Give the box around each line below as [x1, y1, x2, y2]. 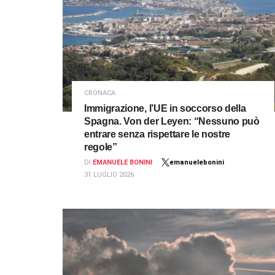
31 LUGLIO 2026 [84, 170, 134, 179]
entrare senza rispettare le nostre [84, 128, 231, 139]
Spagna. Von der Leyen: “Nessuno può [84, 115, 260, 126]
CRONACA [84, 88, 115, 97]
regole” [84, 141, 117, 152]
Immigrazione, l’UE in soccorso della [84, 103, 246, 114]
